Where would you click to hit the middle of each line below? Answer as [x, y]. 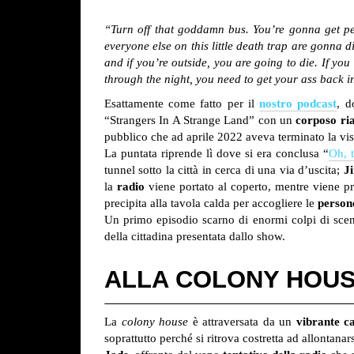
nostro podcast [298, 104]
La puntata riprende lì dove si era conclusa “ [217, 154]
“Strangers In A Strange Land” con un [200, 121]
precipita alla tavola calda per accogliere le [211, 203]
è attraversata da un [242, 322]
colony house [153, 322]
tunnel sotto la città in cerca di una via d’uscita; [224, 170]
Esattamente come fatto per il [182, 104]
